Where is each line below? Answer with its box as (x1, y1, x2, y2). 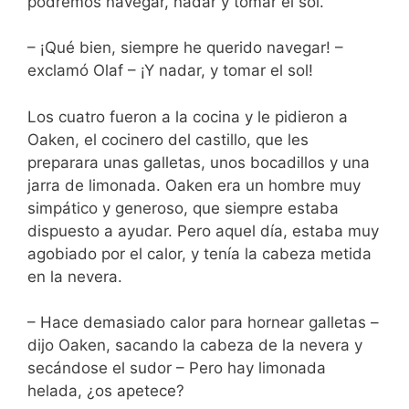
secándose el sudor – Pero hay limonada (27, 359, 326, 378)
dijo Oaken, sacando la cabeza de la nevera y (27, 336, 362, 355)
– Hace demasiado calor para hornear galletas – (27, 313, 379, 332)
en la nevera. (27, 267, 122, 286)
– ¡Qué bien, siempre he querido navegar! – (27, 38, 343, 58)
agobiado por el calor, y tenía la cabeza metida (27, 244, 372, 263)
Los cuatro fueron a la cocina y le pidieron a (27, 107, 348, 126)
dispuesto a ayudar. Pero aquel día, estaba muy (27, 221, 379, 240)
